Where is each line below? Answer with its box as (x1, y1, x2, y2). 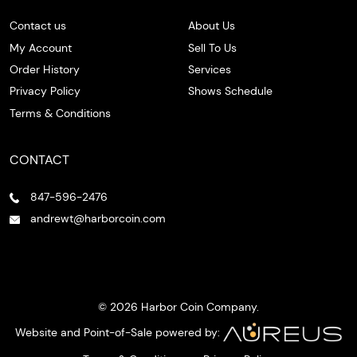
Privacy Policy (10, 84, 80, 99)
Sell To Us (188, 40, 237, 55)
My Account (10, 40, 72, 55)
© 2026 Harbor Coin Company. (98, 299, 259, 314)
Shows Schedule (188, 84, 273, 99)
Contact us (10, 18, 66, 33)
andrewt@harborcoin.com (30, 211, 167, 226)
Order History (10, 61, 80, 76)
